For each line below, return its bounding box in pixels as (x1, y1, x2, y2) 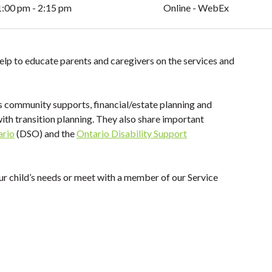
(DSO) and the (15, 127, 76, 139)
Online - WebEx (163, 2, 229, 13)
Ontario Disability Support (76, 127, 187, 139)
